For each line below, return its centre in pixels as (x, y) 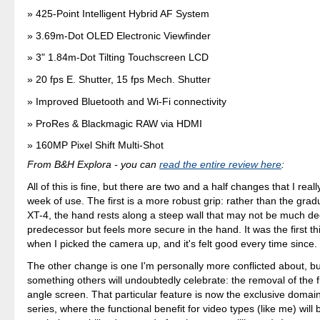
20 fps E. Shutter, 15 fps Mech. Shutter (124, 80)
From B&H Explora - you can (94, 165)
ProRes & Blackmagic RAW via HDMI (119, 123)
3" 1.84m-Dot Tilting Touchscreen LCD (122, 57)
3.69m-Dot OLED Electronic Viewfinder (124, 35)
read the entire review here (221, 165)
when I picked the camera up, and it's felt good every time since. (172, 244)
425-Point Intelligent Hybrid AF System (123, 14)
